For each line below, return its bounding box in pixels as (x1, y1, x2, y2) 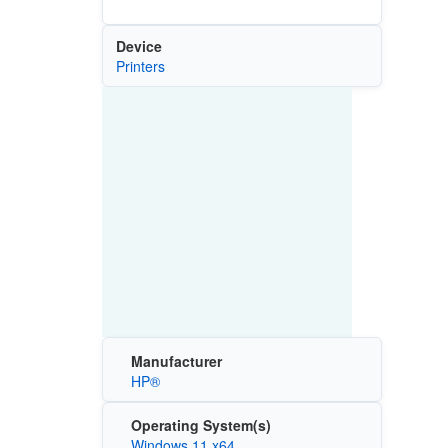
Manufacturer (130, 350, 222, 371)
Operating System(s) (130, 415, 271, 436)
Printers (115, 56, 165, 77)
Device (115, 36, 162, 57)
